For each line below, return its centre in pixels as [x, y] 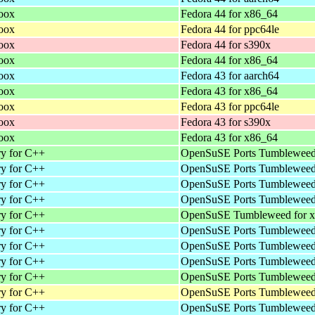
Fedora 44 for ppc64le [230, 29]
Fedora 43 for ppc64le [230, 106]
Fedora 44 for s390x [226, 44]
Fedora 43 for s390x [226, 122]
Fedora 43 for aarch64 [230, 75]
